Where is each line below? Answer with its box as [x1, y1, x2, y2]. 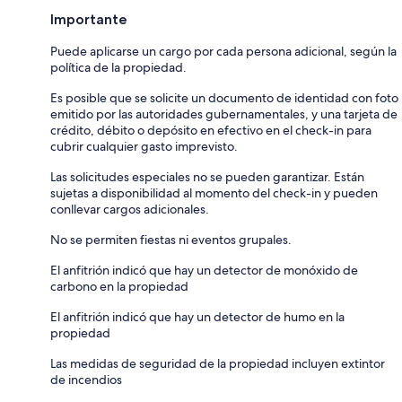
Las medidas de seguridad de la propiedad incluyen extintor [50, 355, 385, 371]
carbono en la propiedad [50, 278, 188, 294]
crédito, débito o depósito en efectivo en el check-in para [50, 122, 371, 138]
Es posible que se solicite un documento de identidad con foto [50, 90, 398, 106]
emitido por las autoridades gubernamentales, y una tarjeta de [50, 106, 398, 122]
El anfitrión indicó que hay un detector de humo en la [50, 309, 345, 325]
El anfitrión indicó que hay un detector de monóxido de [50, 262, 358, 278]
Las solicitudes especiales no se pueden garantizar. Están [50, 169, 364, 185]
